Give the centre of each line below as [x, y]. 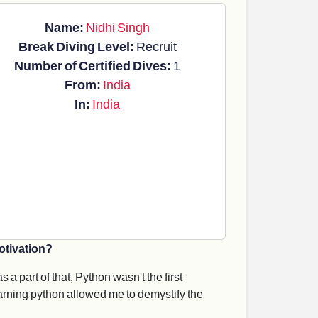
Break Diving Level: [76, 46]
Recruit [155, 46]
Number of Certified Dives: [93, 65]
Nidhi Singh [118, 27]
